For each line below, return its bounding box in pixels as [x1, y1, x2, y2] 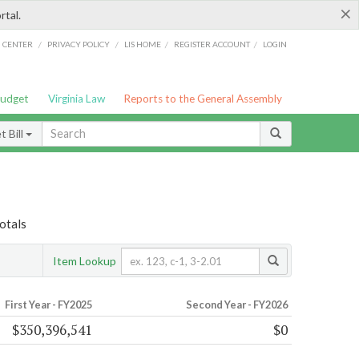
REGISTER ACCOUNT [174, 38, 251, 49]
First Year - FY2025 [4, 298, 92, 312]
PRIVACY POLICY [46, 38, 110, 49]
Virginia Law [47, 92, 105, 105]
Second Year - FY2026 [185, 298, 288, 312]
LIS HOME [124, 38, 162, 49]
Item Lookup [53, 253, 116, 268]
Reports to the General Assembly [123, 92, 283, 105]
